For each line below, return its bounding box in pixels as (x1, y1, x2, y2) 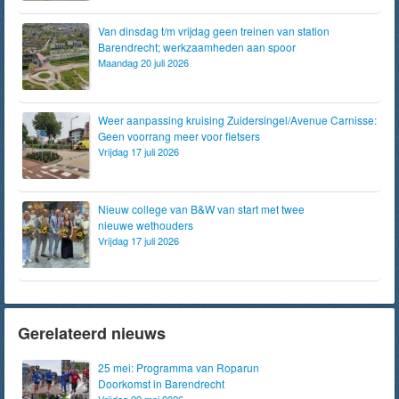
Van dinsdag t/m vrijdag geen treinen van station (98, 22, 330, 38)
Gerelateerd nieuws (18, 321, 166, 345)
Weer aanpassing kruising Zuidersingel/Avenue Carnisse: (98, 111, 377, 127)
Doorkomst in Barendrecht (98, 375, 224, 391)
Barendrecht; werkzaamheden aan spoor (98, 38, 296, 54)
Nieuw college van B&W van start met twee (98, 200, 305, 216)
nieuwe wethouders (98, 216, 193, 232)
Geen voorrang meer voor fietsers (98, 127, 260, 143)
